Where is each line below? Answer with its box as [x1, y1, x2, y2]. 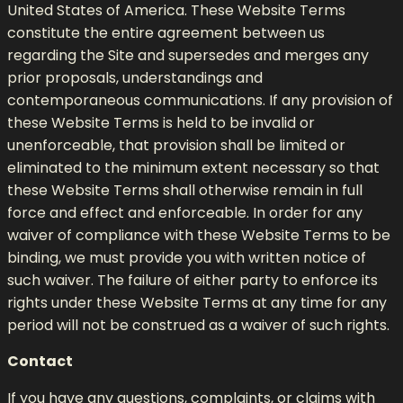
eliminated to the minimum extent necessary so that [7, 157, 380, 178]
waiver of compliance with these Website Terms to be [7, 224, 390, 246]
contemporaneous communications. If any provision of [7, 89, 393, 111]
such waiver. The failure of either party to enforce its [7, 269, 378, 291]
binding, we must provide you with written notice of [7, 246, 366, 268]
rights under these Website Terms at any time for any [7, 291, 387, 313]
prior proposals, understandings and [7, 67, 263, 88]
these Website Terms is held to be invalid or [7, 112, 315, 133]
